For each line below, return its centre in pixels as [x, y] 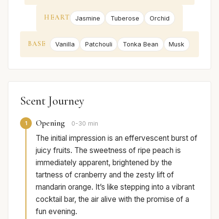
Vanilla [65, 44]
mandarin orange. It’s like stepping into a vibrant [115, 187]
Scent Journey [52, 101]
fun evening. [56, 212]
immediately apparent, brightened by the [104, 163]
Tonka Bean [140, 44]
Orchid [159, 18]
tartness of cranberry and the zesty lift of [105, 175]
